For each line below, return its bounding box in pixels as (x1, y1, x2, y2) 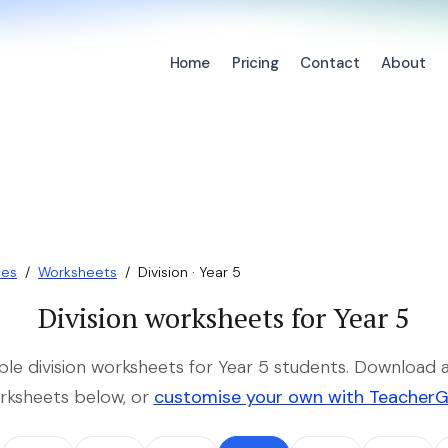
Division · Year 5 (138, 263, 241, 281)
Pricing (231, 53, 279, 74)
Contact (300, 53, 360, 74)
